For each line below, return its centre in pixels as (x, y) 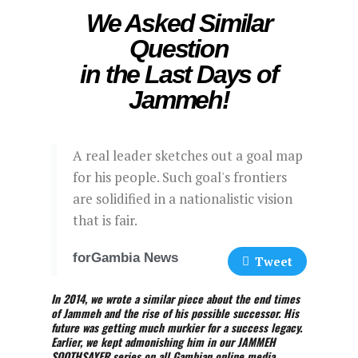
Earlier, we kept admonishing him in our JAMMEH (163, 342)
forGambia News (125, 258)
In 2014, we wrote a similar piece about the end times (175, 299)
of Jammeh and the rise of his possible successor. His (175, 313)
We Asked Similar (179, 24)
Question (179, 49)
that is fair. (105, 221)
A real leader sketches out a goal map (187, 156)
